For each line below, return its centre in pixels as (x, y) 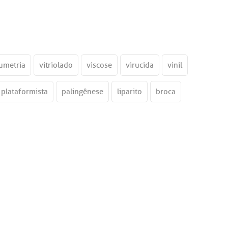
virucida (140, 65)
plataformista (24, 92)
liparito (130, 92)
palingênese (82, 92)
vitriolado (56, 65)
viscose (99, 65)
